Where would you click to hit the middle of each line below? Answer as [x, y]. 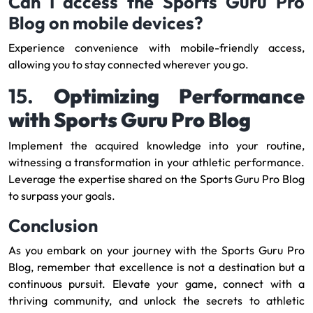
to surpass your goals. [62, 196]
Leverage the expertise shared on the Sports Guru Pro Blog [156, 179]
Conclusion [53, 226]
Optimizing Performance [179, 96]
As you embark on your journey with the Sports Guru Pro [156, 250]
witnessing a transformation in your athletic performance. [156, 162]
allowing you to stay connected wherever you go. [129, 64]
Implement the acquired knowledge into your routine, [156, 145]
